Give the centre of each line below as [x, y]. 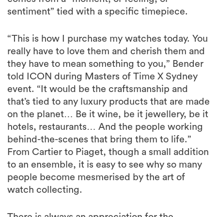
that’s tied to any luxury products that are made [108, 102]
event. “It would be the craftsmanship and [98, 89]
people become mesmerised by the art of [96, 178]
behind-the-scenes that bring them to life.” [99, 140]
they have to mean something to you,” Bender [105, 64]
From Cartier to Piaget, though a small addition [108, 152]
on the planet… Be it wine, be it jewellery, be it [108, 115]
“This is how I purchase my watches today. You [108, 39]
